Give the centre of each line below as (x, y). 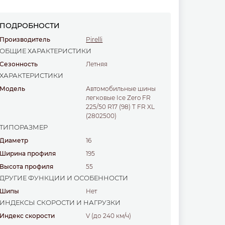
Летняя (99, 64)
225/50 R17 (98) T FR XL (121, 107)
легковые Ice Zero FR (119, 98)
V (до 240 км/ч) (111, 216)
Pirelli (97, 40)
